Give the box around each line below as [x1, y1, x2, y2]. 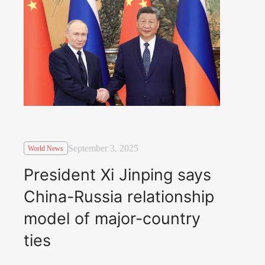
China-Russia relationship [24, 186, 214, 206]
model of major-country [24, 208, 201, 228]
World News [28, 144, 64, 153]
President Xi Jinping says [24, 164, 211, 185]
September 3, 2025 [67, 143, 138, 154]
